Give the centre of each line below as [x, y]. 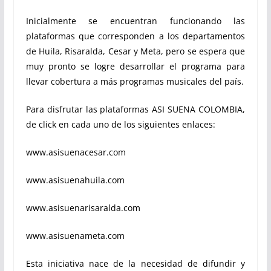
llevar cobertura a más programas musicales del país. [135, 81]
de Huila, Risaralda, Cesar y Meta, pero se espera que [135, 51]
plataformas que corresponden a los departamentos [135, 36]
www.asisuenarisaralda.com [83, 207]
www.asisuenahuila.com [75, 180]
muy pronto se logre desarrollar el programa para [135, 66]
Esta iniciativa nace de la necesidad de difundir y [135, 263]
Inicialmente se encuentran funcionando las [135, 21]
